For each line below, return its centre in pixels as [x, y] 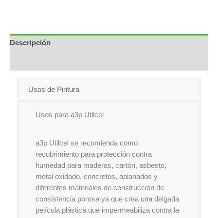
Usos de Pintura [54, 89]
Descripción [30, 43]
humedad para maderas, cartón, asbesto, [101, 165]
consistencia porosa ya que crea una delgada [107, 199]
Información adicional [46, 61]
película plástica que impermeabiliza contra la [107, 210]
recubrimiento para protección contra [94, 154]
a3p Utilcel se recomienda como [87, 143]
